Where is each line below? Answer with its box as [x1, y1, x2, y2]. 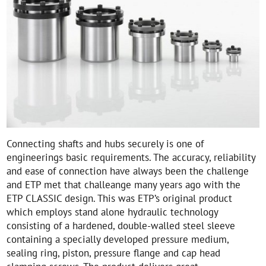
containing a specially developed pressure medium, [7, 232, 229, 246]
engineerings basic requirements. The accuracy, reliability [7, 150, 256, 164]
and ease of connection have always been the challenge [7, 164, 249, 178]
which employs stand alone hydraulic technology [7, 205, 218, 219]
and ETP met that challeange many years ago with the [7, 178, 241, 192]
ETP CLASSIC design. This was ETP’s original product [7, 191, 233, 205]
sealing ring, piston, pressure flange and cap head [7, 246, 221, 260]
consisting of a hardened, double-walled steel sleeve [7, 218, 236, 233]
